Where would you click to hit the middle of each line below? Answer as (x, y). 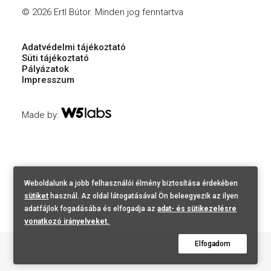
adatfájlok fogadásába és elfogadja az (91, 209)
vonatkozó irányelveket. (67, 221)
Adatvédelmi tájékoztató (74, 47)
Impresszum (48, 80)
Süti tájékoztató (55, 58)
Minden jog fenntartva (139, 12)
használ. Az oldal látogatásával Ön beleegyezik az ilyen (144, 196)
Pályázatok (45, 69)
